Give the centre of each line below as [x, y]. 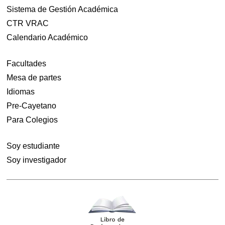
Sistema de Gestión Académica [63, 10]
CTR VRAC [28, 24]
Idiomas [21, 92]
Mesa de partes [34, 78]
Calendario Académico [47, 38]
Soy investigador [37, 160]
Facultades [27, 64]
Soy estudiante [33, 146]
